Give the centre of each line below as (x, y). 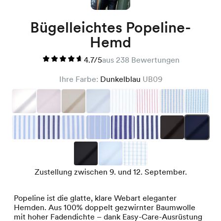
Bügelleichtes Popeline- (110, 27)
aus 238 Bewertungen (141, 60)
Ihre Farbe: (79, 79)
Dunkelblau (121, 79)
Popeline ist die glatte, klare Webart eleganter (95, 198)
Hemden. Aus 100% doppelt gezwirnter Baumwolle (105, 207)
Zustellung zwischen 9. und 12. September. (110, 172)
